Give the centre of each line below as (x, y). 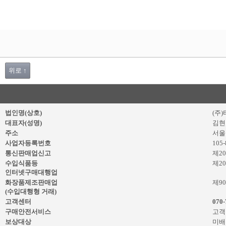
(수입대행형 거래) (31, 191)
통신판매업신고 (28, 153)
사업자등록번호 (28, 143)
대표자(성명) (23, 123)
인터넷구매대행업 (31, 172)
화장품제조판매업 (31, 182)
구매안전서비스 (28, 212)
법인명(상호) (23, 113)
